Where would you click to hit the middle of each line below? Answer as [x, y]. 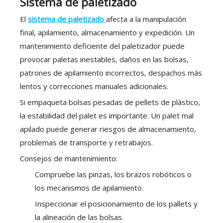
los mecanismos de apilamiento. [89, 188]
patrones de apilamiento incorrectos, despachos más [111, 73]
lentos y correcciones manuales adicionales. [94, 86]
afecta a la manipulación [146, 19]
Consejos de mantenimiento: [69, 159]
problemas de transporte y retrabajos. [86, 143]
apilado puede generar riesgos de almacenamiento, [108, 129]
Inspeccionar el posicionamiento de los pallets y [116, 204]
